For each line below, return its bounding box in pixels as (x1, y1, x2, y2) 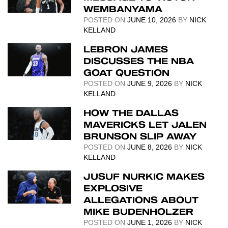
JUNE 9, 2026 (127, 79, 173, 88)
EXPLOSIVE (83, 183, 143, 193)
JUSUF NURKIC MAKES (83, 171, 205, 181)
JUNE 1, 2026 (127, 218, 173, 226)
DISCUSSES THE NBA (83, 55, 194, 66)
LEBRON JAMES (83, 44, 168, 54)
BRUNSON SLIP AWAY (83, 131, 197, 141)
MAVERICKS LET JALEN (83, 119, 207, 129)
